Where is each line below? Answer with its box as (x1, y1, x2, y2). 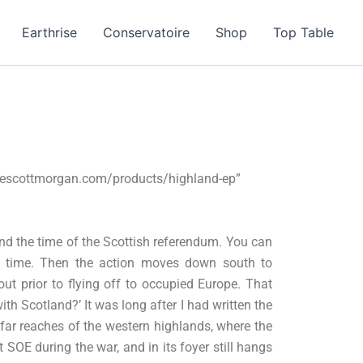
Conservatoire (103, 24, 190, 41)
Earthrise (22, 24, 77, 41)
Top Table (273, 24, 334, 41)
